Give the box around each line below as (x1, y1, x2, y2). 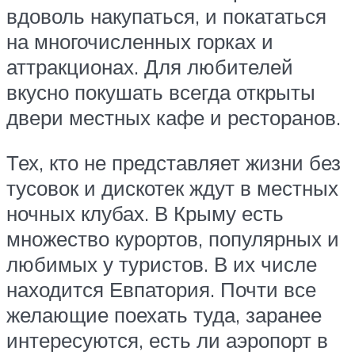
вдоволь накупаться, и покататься (6, 2, 326, 29)
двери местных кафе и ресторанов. (6, 104, 341, 130)
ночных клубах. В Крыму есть (6, 200, 284, 227)
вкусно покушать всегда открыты (6, 78, 315, 105)
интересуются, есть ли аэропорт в (6, 327, 328, 353)
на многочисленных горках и (6, 28, 273, 54)
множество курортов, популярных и (6, 226, 339, 252)
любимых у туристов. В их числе (6, 251, 317, 277)
